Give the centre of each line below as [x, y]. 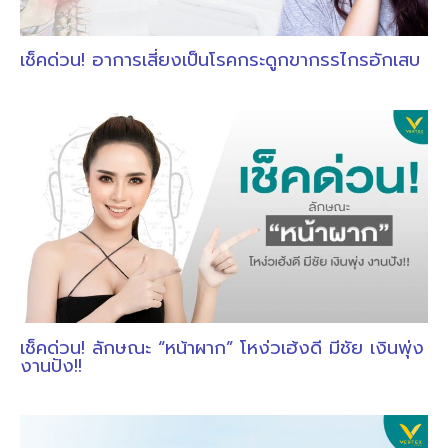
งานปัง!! [51, 365]
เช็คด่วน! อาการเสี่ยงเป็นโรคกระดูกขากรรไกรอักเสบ [220, 60]
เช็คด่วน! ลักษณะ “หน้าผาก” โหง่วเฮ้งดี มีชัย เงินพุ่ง [222, 347]
